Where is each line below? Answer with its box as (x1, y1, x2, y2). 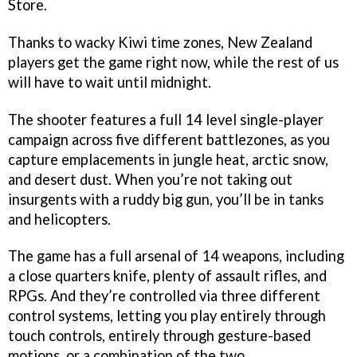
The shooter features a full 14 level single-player (8, 110, 324, 128)
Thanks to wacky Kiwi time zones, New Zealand (8, 33, 312, 51)
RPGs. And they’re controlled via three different (8, 287, 320, 305)
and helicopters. (8, 210, 111, 228)
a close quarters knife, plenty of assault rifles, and (8, 267, 327, 285)
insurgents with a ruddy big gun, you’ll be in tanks (8, 190, 324, 208)
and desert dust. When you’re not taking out (8, 170, 292, 188)
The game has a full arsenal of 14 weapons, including (8, 247, 344, 265)
